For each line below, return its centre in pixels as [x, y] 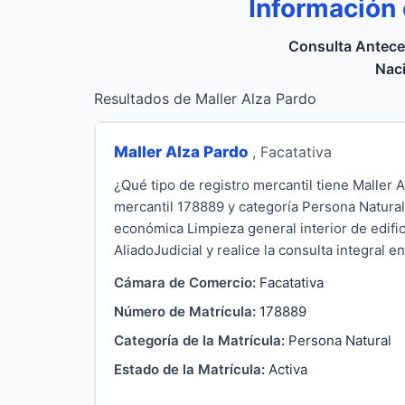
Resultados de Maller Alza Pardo [205, 99]
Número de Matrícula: [185, 311]
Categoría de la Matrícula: [199, 340]
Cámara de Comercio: [185, 282]
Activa [288, 369]
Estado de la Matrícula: [189, 369]
